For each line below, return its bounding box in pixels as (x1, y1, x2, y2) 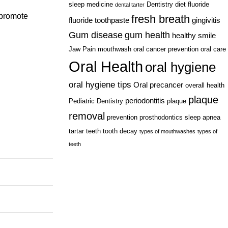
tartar (68, 127, 84, 135)
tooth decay (102, 127, 137, 135)
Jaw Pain (68, 45, 96, 53)
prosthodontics (139, 113, 183, 121)
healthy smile (172, 31, 216, 40)
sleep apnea (184, 113, 220, 121)
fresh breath (131, 13, 190, 25)
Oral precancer (133, 80, 183, 89)
